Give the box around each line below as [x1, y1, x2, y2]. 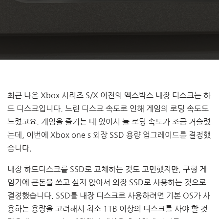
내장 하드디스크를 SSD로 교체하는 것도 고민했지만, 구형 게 [7, 165, 207, 173]
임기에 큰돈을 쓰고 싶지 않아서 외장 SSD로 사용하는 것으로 [7, 178, 206, 186]
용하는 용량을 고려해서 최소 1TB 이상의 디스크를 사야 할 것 [7, 205, 208, 213]
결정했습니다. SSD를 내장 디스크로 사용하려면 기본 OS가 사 [7, 192, 210, 199]
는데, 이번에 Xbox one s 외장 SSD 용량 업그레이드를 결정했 [7, 131, 211, 139]
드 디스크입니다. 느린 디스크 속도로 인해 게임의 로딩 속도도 [7, 105, 209, 112]
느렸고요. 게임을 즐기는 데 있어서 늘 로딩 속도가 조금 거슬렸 [7, 118, 211, 126]
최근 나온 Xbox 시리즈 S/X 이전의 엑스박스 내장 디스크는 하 [7, 91, 211, 99]
